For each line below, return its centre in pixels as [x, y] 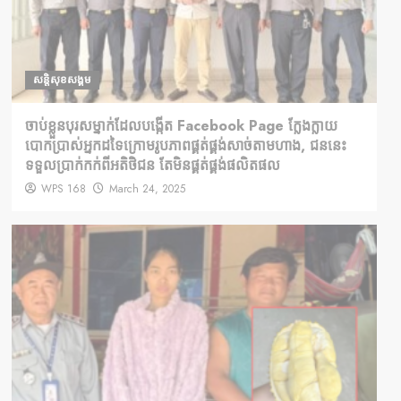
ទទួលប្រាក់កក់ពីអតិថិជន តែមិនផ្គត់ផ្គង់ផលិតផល [152, 166]
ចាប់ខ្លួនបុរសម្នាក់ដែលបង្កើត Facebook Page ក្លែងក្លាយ [181, 126]
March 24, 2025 [147, 189]
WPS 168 [63, 189]
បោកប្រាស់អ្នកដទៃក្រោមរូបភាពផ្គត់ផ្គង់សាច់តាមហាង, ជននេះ [185, 146]
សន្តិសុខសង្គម [62, 80]
